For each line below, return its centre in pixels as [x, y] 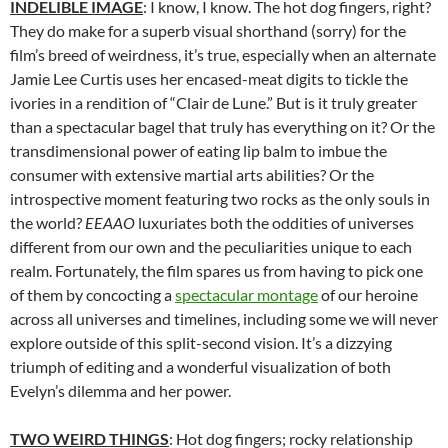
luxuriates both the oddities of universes [276, 222]
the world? [47, 222]
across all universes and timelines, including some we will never [224, 318]
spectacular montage [246, 294]
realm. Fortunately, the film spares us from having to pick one [216, 270]
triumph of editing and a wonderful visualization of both [200, 366]
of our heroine [368, 294]
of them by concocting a [92, 294]
